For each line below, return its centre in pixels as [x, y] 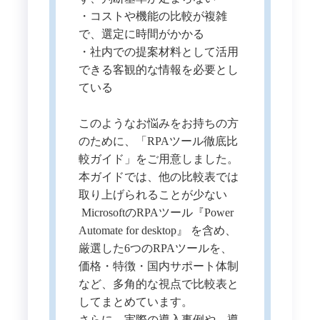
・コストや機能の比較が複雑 [152, 16]
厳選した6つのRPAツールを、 [155, 248]
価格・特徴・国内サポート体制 [158, 266]
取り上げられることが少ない [152, 194]
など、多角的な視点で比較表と [158, 284]
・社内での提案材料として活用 [158, 51]
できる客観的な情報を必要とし [158, 69]
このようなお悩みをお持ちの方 [158, 123]
